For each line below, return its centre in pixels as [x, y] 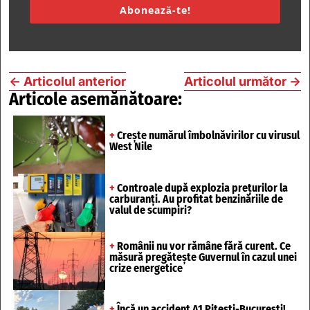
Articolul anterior [75, 82]
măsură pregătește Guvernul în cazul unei [203, 257]
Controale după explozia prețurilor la [201, 188]
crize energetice [146, 268]
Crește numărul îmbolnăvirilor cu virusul [207, 136]
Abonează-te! [155, 10]
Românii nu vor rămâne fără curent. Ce [202, 246]
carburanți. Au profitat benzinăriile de [196, 199]
